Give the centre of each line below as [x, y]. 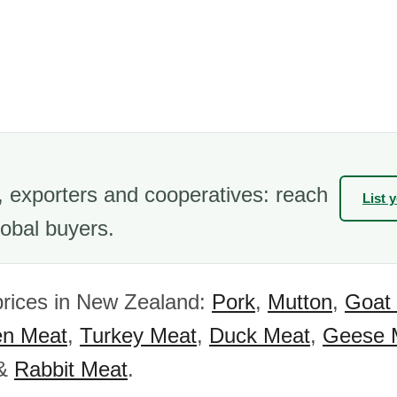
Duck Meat [260, 335]
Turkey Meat [138, 335]
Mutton [300, 302]
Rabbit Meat [71, 369]
